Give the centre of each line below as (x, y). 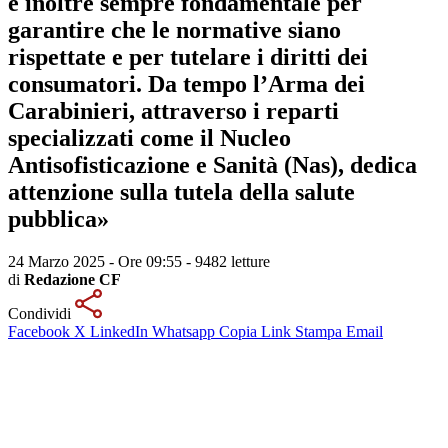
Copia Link (255, 331)
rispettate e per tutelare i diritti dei (188, 56)
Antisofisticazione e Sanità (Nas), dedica (212, 164)
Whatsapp (183, 331)
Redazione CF (72, 279)
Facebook (39, 331)
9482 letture (232, 261)
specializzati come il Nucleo (149, 137)
